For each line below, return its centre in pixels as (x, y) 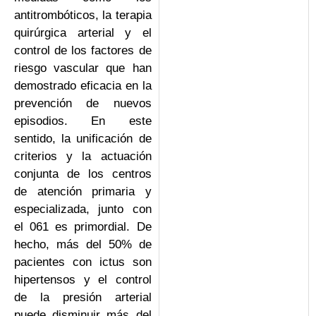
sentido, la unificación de (83, 139)
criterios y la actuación (83, 157)
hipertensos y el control (83, 280)
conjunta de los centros (83, 174)
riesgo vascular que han (83, 68)
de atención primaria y (83, 192)
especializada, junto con (83, 209)
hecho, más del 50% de (83, 245)
